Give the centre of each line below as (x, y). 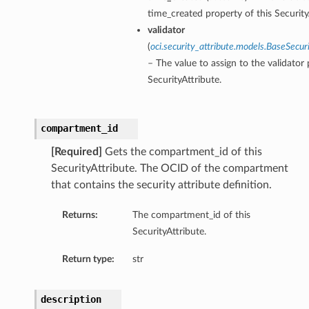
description (71, 300)
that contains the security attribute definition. (161, 185)
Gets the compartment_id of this (182, 152)
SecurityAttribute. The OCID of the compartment (169, 169)
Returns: (80, 215)
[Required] (76, 152)
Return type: (88, 259)
